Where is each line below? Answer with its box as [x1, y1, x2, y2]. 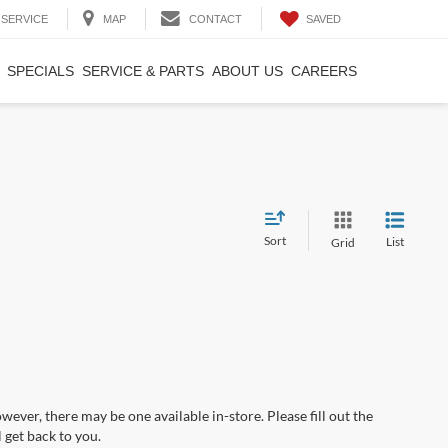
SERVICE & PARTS [82, 63, 204, 79]
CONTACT [189, 13, 242, 26]
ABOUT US [212, 63, 283, 79]
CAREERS [291, 63, 357, 79]
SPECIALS [7, 63, 74, 79]
